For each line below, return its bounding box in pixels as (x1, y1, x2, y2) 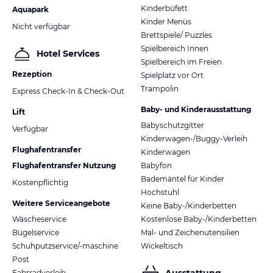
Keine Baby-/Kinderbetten (141, 200, 236, 210)
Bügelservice (12, 227, 59, 237)
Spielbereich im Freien (141, 57, 222, 66)
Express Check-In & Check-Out (12, 86, 124, 96)
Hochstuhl (141, 187, 179, 197)
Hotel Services (37, 48, 99, 60)
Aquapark (12, 4, 49, 14)
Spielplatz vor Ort (141, 70, 204, 80)
